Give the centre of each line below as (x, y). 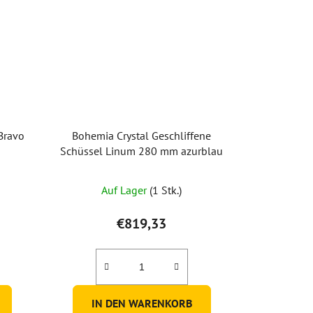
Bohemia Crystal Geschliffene (142, 135)
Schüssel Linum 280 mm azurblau (142, 151)
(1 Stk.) (166, 190)
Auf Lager (126, 190)
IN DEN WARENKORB (141, 303)
